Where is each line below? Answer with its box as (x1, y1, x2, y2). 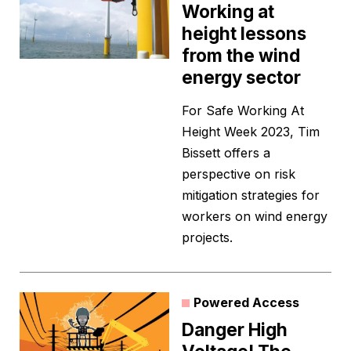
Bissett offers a (182, 145, 270, 161)
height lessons (182, 23, 306, 45)
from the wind (182, 45, 300, 67)
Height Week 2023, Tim (182, 124, 320, 140)
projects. (182, 230, 233, 246)
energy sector (182, 67, 301, 89)
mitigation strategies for (182, 187, 320, 204)
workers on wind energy (182, 208, 327, 225)
